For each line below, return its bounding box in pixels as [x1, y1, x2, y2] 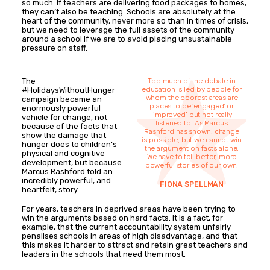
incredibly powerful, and [22, 176, 111, 186]
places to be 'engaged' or [149, 102, 234, 111]
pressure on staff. [22, 43, 87, 53]
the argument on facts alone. [144, 144, 239, 153]
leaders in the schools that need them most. [22, 250, 186, 259]
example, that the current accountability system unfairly [22, 222, 231, 232]
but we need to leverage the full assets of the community [22, 25, 234, 35]
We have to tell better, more [146, 152, 237, 162]
